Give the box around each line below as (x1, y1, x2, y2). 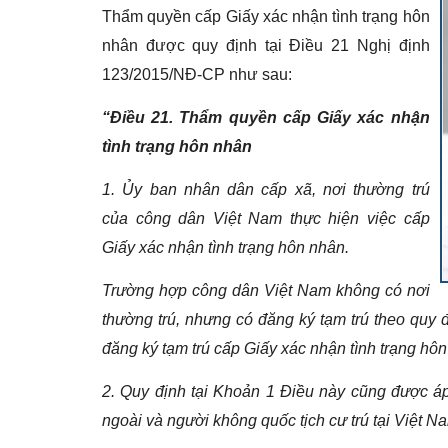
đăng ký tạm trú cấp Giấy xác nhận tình (102, 340, 380, 357)
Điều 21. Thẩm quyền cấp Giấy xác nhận (110, 109, 430, 126)
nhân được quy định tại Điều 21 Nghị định (102, 37, 430, 54)
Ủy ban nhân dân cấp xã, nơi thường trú (122, 181, 430, 198)
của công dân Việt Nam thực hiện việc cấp (102, 210, 430, 227)
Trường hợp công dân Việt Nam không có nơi (102, 282, 430, 299)
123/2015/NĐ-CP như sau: (102, 66, 292, 83)
